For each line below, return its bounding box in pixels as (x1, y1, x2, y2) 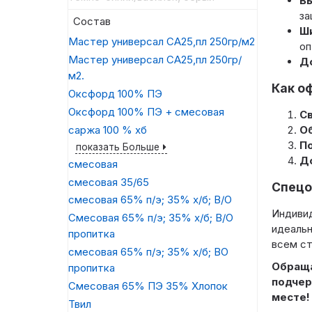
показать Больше (76, 141, 159, 153)
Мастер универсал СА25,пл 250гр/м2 (68, 35, 255, 49)
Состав (73, 15, 111, 29)
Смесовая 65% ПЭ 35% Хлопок (68, 279, 228, 292)
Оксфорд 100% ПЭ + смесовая (68, 104, 224, 118)
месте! (271, 290, 310, 304)
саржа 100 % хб (68, 123, 147, 136)
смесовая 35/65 (68, 175, 149, 189)
